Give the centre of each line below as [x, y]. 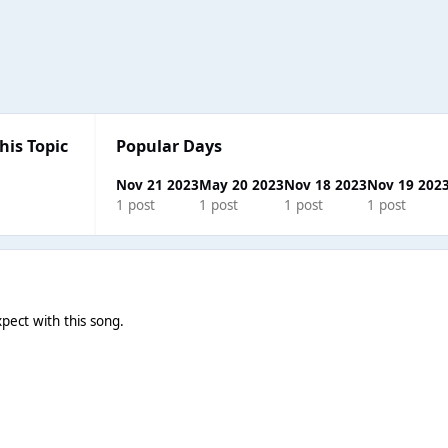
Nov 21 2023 [157, 184]
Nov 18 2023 [325, 184]
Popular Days [168, 146]
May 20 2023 [241, 184]
